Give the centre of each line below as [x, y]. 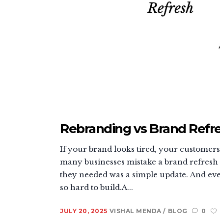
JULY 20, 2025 [84, 211]
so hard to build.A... [96, 187]
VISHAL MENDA [136, 211]
